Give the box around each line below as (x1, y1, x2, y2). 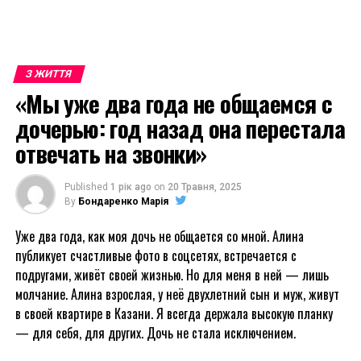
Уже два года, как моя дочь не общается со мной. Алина (15, 226, 304, 246)
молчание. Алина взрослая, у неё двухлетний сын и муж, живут (15, 284, 339, 304)
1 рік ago (110, 181, 151, 193)
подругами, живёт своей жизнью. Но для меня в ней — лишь (15, 265, 329, 284)
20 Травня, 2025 (167, 181, 242, 193)
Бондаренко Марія (77, 196, 168, 207)
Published (64, 181, 108, 193)
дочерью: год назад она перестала (15, 111, 346, 145)
